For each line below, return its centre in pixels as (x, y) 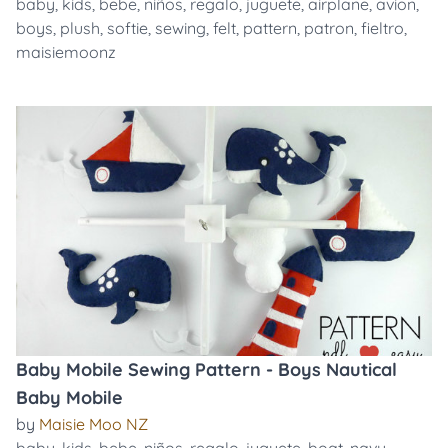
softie (127, 28)
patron (329, 28)
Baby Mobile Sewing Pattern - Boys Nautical (206, 369)
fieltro (382, 28)
